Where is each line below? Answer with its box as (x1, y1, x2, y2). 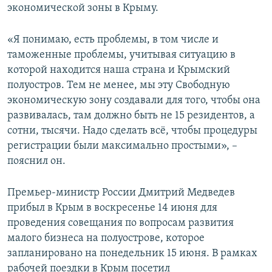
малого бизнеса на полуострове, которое (7, 233, 205, 245)
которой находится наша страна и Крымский (7, 64, 230, 76)
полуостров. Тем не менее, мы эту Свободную (7, 80, 230, 92)
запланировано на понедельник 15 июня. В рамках (7, 248, 257, 260)
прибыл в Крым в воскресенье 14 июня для (7, 202, 217, 214)
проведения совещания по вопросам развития (7, 217, 234, 229)
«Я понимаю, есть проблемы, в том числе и (7, 34, 219, 46)
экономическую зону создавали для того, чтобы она (7, 95, 260, 107)
